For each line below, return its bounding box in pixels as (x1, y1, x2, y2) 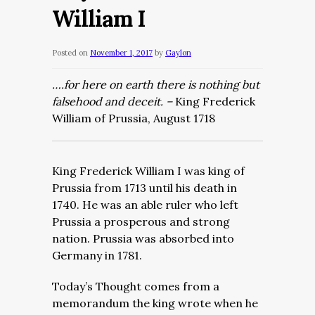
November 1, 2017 (90, 48, 153, 58)
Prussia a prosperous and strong (52, 214, 230, 229)
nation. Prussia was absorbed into (52, 231, 234, 245)
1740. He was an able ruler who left (52, 198, 238, 212)
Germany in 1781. (52, 248, 142, 262)
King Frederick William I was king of (52, 164, 245, 178)
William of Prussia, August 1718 (52, 111, 215, 125)
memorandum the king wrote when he (52, 296, 258, 310)
